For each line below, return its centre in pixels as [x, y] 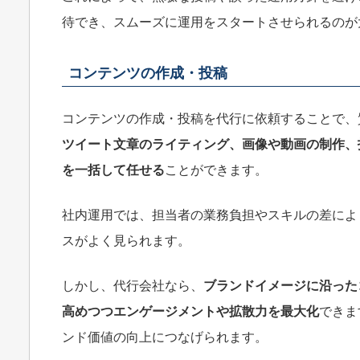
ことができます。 [216, 170]
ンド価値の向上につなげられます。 [165, 337]
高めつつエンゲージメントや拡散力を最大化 [190, 311]
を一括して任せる [113, 170]
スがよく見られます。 [126, 240]
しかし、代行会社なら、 [133, 285]
